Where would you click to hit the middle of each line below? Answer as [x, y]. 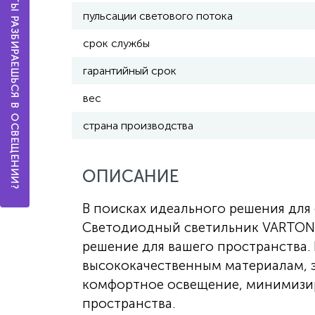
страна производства [138, 126]
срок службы [116, 43]
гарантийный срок [130, 71]
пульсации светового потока [158, 16]
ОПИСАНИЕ [131, 176]
